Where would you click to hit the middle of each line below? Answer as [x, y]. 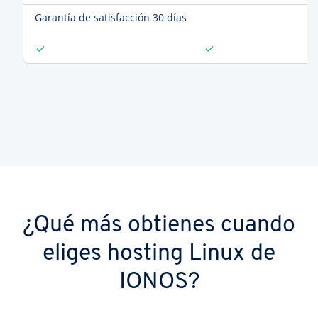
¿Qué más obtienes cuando [159, 226]
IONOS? [159, 283]
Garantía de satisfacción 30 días [111, 17]
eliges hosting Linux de [159, 254]
